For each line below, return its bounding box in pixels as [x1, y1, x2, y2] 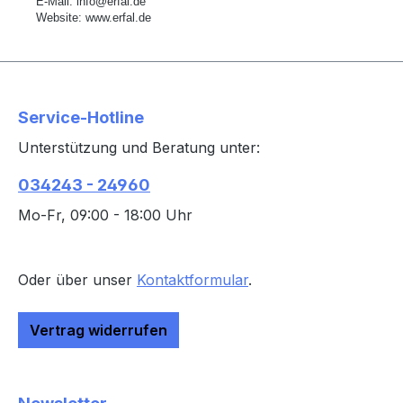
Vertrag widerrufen [30, 321, 167, 340]
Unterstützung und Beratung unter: [18, 139, 260, 157]
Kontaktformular [137, 271, 248, 290]
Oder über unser [18, 271, 137, 290]
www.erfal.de [85, 11, 151, 25]
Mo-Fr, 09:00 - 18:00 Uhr [18, 206, 193, 225]
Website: [36, 11, 85, 25]
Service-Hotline [18, 108, 144, 128]
